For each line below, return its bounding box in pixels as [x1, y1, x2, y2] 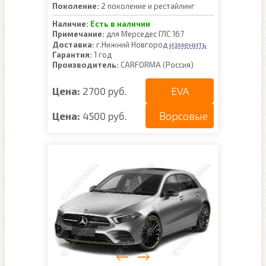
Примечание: [52, 29, 104, 39]
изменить [169, 39, 207, 49]
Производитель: [52, 60, 119, 69]
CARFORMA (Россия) [119, 60, 194, 69]
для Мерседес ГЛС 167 [104, 29, 184, 39]
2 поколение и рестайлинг [99, 1, 195, 11]
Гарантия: [52, 50, 92, 59]
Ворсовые [159, 109, 208, 122]
